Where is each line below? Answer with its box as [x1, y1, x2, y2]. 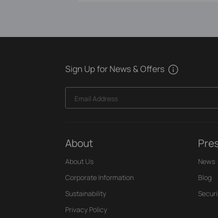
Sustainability [65, 189, 107, 198]
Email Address [74, 93, 118, 103]
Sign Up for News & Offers [65, 62, 165, 74]
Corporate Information [65, 173, 134, 182]
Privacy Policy [65, 205, 108, 214]
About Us [65, 157, 94, 166]
